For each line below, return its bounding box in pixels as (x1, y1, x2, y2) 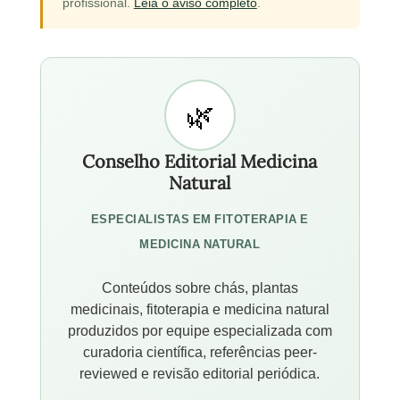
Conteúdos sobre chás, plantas (101, 277, 298, 297)
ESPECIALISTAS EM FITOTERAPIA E (90, 210, 309, 227)
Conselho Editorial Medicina (82, 149, 318, 172)
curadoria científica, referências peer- (82, 341, 317, 362)
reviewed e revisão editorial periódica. (79, 362, 321, 383)
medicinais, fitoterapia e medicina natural (70, 298, 329, 319)
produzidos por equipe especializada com (67, 320, 332, 340)
